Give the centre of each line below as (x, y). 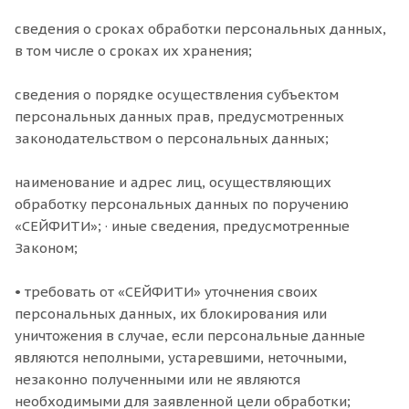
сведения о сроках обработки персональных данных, (200, 29)
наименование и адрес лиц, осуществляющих (173, 182)
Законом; (46, 248)
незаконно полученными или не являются (157, 379)
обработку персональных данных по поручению (182, 204)
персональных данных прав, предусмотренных (179, 116)
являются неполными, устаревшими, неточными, (181, 357)
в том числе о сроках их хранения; (133, 51)
